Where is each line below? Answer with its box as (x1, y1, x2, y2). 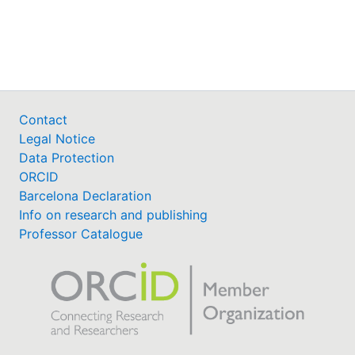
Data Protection (19, 149, 114, 166)
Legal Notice (19, 130, 95, 147)
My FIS (45, 32, 100, 53)
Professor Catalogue (19, 225, 143, 242)
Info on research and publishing (19, 206, 208, 223)
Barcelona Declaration (19, 187, 151, 204)
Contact (19, 111, 67, 128)
